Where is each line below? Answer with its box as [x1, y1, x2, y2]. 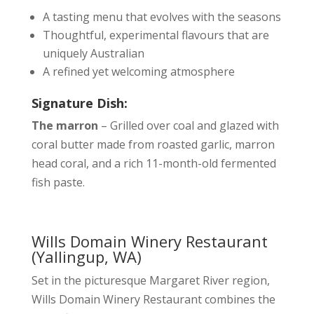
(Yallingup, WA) [31, 246, 142, 267]
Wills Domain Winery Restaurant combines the [31, 292, 275, 307]
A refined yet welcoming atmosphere [42, 64, 235, 79]
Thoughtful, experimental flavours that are [42, 27, 269, 43]
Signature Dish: [31, 95, 128, 111]
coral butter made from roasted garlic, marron [31, 137, 275, 152]
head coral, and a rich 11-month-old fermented [31, 156, 276, 171]
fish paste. [31, 175, 85, 190]
